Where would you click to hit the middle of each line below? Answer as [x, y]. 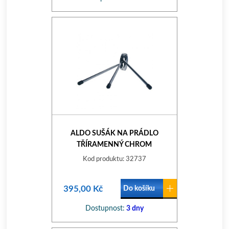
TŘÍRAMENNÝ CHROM [114, 145]
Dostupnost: [105, 209]
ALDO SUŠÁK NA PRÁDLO [114, 133]
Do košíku [139, 189]
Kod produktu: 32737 [114, 159]
